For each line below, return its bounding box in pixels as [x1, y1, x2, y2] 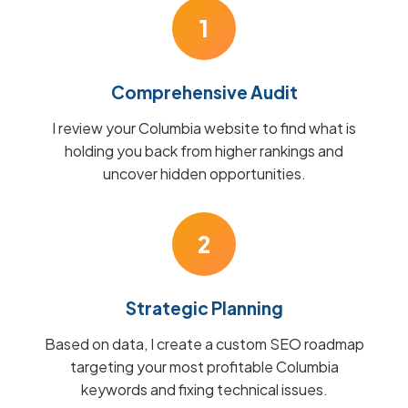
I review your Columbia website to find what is [52, 118, 356, 138]
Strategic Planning [125, 297, 283, 319]
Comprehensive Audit [110, 81, 298, 103]
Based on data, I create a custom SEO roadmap [44, 334, 364, 353]
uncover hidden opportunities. [102, 164, 306, 183]
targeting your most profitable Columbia [69, 357, 339, 376]
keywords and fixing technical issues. [80, 380, 328, 399]
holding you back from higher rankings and [65, 141, 343, 160]
